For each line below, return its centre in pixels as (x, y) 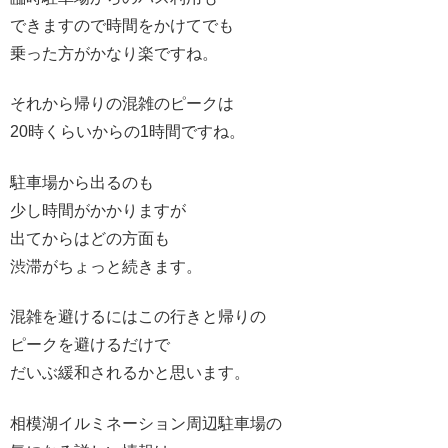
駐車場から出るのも (82, 182)
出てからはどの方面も (90, 238)
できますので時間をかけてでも (122, 25)
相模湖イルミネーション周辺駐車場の (146, 423)
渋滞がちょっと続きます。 (106, 266)
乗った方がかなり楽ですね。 (114, 53)
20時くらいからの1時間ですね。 (127, 132)
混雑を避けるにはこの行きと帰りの (138, 317)
